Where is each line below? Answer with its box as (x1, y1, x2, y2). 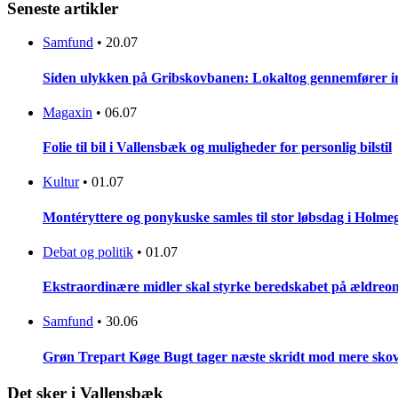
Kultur (43, 174, 79, 190)
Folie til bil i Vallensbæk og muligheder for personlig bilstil (43, 139, 392, 155)
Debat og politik (43, 243, 133, 259)
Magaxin (43, 104, 92, 120)
